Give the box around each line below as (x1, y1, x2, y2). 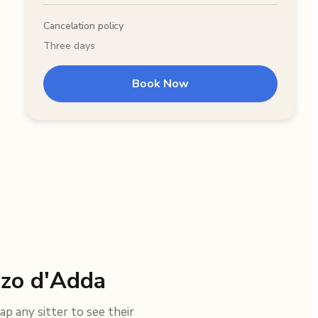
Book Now (132, 76, 189, 92)
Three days (43, 39, 95, 53)
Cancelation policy (43, 19, 124, 33)
